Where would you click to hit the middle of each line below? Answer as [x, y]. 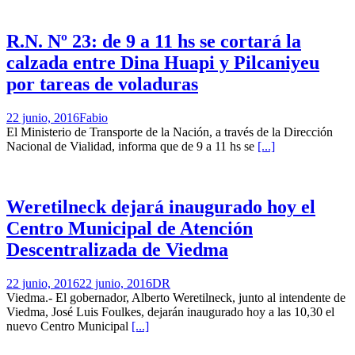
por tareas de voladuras [102, 84]
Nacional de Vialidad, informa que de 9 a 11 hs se [132, 146]
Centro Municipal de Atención [130, 228]
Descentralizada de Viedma [117, 249]
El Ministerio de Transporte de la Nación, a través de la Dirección [170, 132]
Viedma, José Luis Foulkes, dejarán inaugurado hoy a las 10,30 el [170, 311]
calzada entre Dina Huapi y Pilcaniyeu [163, 63]
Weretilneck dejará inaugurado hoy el [161, 206]
